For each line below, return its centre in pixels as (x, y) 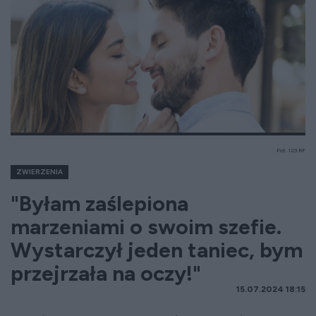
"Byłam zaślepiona (99, 203)
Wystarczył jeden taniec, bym (157, 250)
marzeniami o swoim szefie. (146, 227)
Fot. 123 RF (291, 150)
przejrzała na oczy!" (106, 273)
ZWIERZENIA (39, 172)
